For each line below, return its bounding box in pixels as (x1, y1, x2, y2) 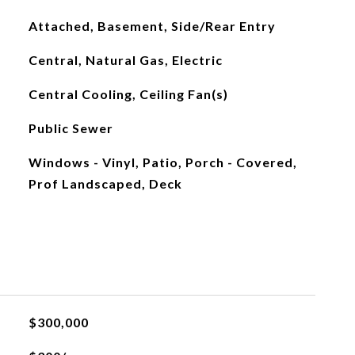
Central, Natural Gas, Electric (28, 52, 223, 67)
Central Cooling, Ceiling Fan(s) (28, 86, 228, 101)
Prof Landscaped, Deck (28, 176, 182, 191)
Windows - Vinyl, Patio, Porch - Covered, (28, 155, 297, 170)
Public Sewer (28, 120, 113, 136)
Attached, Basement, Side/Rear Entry (28, 18, 276, 33)
